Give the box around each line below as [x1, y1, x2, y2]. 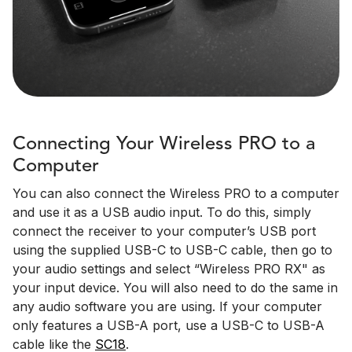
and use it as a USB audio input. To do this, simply [13, 204, 311, 220]
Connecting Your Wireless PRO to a [13, 135, 315, 154]
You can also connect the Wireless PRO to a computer [13, 185, 339, 201]
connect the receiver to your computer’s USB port [13, 223, 316, 239]
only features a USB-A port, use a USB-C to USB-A [13, 317, 324, 333]
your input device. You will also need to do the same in [13, 280, 338, 295]
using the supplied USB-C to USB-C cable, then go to [13, 242, 332, 258]
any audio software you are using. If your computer [13, 299, 322, 314]
